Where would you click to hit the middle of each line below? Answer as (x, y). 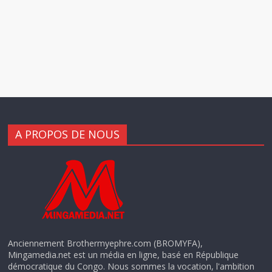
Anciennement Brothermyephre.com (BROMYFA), (106, 243)
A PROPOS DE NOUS (68, 134)
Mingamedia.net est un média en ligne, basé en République (124, 255)
